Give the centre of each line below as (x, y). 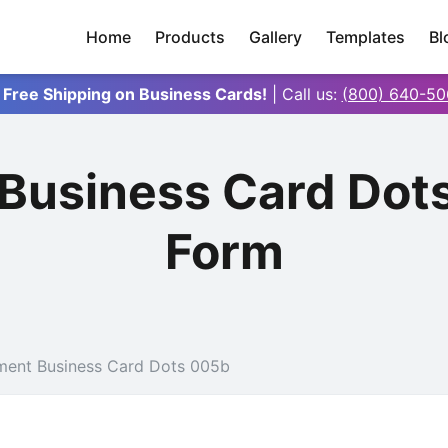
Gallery (275, 37)
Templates (365, 37)
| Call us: (306, 94)
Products (190, 37)
